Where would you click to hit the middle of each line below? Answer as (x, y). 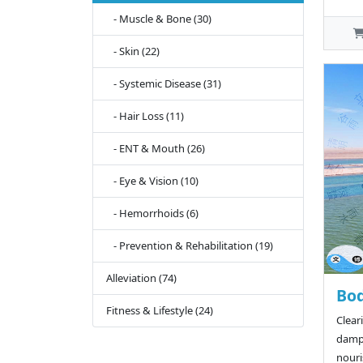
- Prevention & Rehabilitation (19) (190, 246)
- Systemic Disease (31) (164, 84)
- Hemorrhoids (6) (152, 214)
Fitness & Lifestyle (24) (160, 311)
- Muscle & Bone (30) (159, 19)
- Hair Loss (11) (145, 116)
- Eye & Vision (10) (152, 181)
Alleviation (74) (141, 278)
